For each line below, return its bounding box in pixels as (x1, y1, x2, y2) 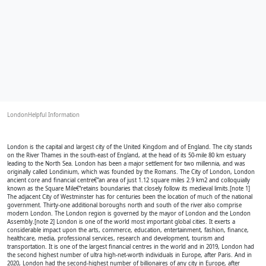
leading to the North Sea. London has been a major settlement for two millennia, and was (7, 160, 245, 167)
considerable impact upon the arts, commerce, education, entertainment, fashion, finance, (7, 226, 249, 234)
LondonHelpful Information (7, 111, 80, 119)
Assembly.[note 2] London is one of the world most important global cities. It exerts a (7, 218, 235, 226)
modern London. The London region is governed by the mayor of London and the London (7, 210, 251, 217)
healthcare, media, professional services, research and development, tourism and (7, 235, 224, 242)
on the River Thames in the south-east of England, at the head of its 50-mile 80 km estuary (7, 151, 246, 159)
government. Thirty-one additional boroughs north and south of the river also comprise (7, 201, 242, 209)
